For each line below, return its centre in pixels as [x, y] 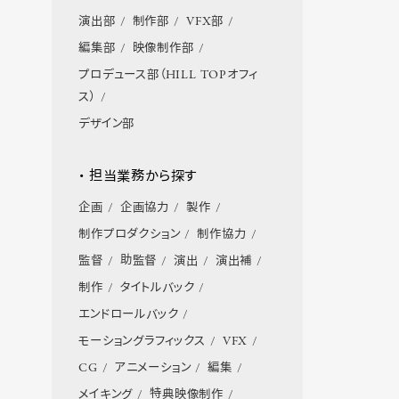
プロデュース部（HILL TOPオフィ [168, 76]
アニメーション [153, 369]
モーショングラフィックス [142, 342]
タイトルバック [157, 289]
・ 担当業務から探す [138, 178]
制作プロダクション [130, 235]
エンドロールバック [129, 315]
